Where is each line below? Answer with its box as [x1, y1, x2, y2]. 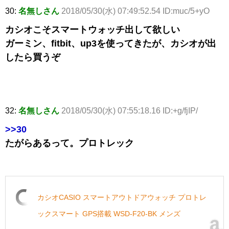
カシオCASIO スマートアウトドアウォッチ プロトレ [37, 193, 207, 202]
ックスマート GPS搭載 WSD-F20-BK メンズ [37, 210, 180, 218]
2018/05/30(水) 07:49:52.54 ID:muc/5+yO [61, 7, 210, 16]
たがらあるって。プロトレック [5, 138, 134, 149]
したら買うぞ [5, 52, 60, 63]
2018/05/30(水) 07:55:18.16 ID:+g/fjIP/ [61, 106, 198, 116]
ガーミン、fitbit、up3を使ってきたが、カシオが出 [5, 38, 216, 49]
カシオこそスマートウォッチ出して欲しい [5, 25, 180, 35]
